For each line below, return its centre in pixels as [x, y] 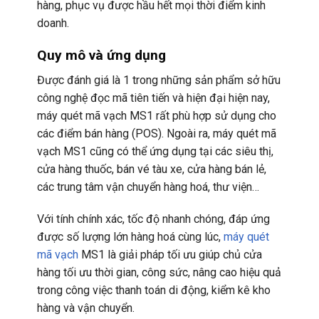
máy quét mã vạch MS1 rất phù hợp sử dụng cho [156, 115]
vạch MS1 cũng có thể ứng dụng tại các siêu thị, [155, 151]
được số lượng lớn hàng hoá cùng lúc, [130, 237]
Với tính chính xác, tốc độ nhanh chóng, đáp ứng [153, 219]
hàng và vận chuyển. [85, 308]
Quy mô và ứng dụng [101, 55]
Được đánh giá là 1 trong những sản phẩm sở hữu [158, 80]
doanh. [53, 23]
